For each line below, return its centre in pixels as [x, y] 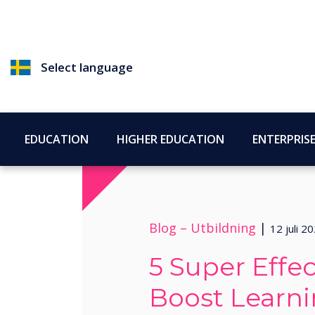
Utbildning [223, 228]
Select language [87, 67]
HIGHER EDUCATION [171, 139]
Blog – [168, 228]
